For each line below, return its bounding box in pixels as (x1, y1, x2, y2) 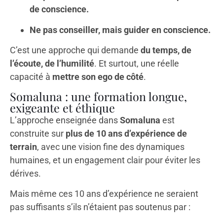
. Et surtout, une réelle (94, 58, 179, 69)
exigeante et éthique (10, 100, 115, 115)
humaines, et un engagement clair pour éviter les (10, 154, 200, 165)
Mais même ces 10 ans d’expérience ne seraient (10, 188, 198, 199)
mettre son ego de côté (52, 72, 144, 82)
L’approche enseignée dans (10, 114, 120, 125)
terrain (10, 141, 37, 152)
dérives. (10, 168, 41, 179)
